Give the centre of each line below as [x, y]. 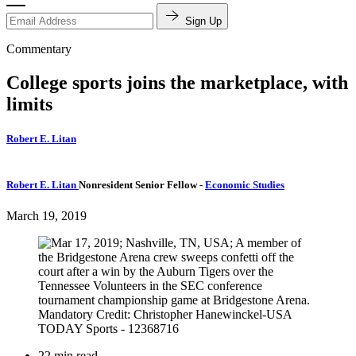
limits [29, 104]
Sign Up [203, 21]
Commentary [39, 48]
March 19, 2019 [46, 216]
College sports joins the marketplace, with [177, 82]
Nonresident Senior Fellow [139, 185]
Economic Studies [245, 185]
